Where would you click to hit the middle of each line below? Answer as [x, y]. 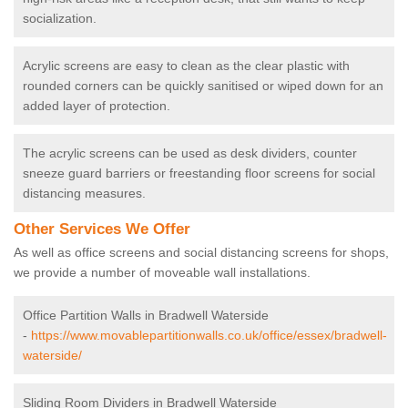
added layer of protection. [97, 106]
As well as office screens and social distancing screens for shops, [201, 253]
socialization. [61, 19]
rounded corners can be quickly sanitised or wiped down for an [203, 86]
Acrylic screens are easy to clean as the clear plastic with [186, 66]
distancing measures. [84, 194]
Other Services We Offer [102, 229]
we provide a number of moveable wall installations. [164, 273]
